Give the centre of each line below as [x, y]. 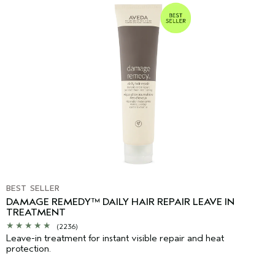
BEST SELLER [33, 188]
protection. [29, 248]
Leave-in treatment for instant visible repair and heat [115, 238]
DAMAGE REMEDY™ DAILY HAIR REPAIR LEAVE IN [120, 202]
